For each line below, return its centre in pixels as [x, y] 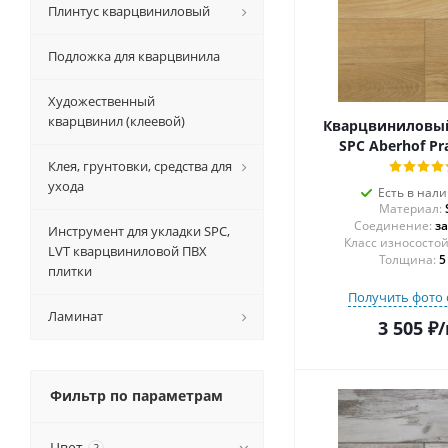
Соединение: [392, 225]
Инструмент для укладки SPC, [139, 231]
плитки [70, 271]
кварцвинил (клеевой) [116, 121]
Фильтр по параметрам [136, 395]
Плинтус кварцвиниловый [129, 11]
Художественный [101, 101]
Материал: [410, 208]
